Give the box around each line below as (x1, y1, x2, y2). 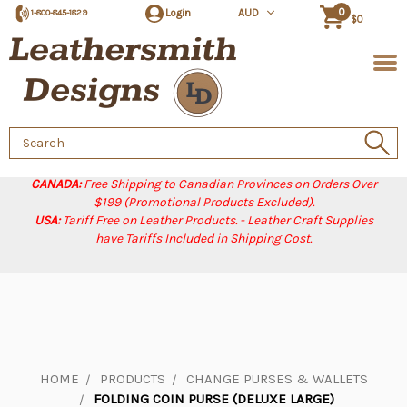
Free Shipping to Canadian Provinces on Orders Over (83, 176, 377, 192)
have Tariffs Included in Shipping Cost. (95, 231, 312, 246)
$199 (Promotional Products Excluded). (93, 194, 314, 210)
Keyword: (9, 147, 62, 164)
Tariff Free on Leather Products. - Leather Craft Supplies (62, 213, 373, 228)
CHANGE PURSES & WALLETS (185, 371, 368, 387)
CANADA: (30, 176, 84, 192)
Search (9, 128, 51, 144)
